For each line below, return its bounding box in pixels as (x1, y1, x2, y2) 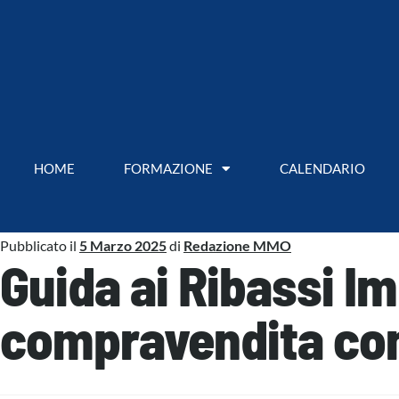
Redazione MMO (183, 236, 291, 254)
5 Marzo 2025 (79, 236, 167, 254)
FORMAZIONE (123, 159, 213, 176)
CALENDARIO (279, 159, 365, 176)
